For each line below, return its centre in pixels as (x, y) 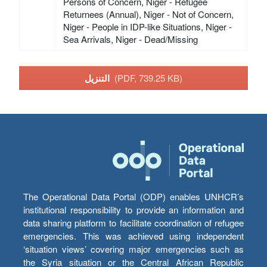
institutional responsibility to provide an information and (133, 209)
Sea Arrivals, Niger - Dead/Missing (130, 39)
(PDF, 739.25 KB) (148, 77)
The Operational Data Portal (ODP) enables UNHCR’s (133, 196)
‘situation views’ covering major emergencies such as (133, 249)
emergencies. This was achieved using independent (133, 236)
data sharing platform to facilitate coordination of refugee (133, 223)
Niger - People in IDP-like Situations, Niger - (147, 27)
